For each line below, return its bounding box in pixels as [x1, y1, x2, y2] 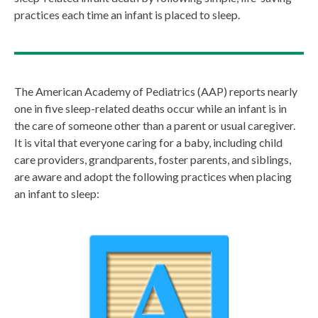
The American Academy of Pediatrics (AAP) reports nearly [14, 84, 297, 99]
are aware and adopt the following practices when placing [14, 170, 292, 184]
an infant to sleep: [14, 187, 99, 201]
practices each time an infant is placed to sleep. [14, 8, 240, 22]
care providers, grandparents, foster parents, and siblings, [14, 153, 291, 167]
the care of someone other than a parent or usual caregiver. [14, 119, 295, 133]
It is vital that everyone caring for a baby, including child [14, 136, 283, 150]
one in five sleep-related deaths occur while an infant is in [14, 102, 287, 116]
